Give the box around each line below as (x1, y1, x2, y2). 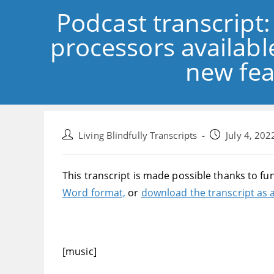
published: (209, 142, 254, 154)
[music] (62, 245, 97, 259)
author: (62, 142, 92, 154)
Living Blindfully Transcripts (78, 130, 198, 142)
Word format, (62, 186, 126, 200)
